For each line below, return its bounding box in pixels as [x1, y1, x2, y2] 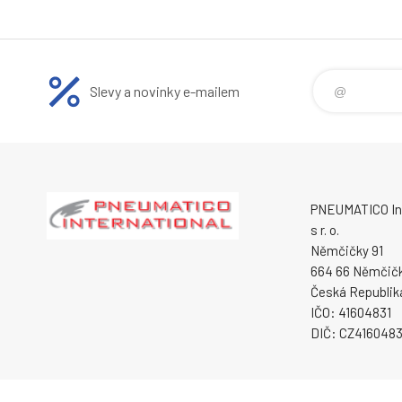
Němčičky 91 [310, 242, 383, 259]
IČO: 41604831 [310, 304, 391, 321]
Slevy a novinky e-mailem [90, 83, 240, 100]
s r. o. [310, 222, 339, 239]
